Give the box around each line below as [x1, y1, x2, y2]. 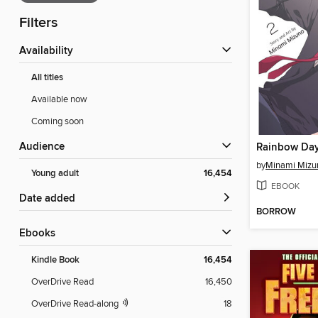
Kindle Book [31, 254, 79, 267]
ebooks [26, 227, 55, 241]
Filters [19, 14, 57, 33]
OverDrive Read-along [31, 298, 121, 310]
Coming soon [31, 116, 84, 128]
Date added [27, 192, 75, 206]
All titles [31, 72, 63, 84]
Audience [26, 141, 65, 154]
